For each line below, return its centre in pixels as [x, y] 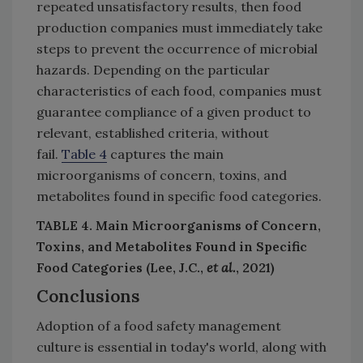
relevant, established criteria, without [153, 133]
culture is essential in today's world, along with [181, 347]
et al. [221, 267]
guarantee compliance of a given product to [174, 112]
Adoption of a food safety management [159, 326]
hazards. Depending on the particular [153, 70]
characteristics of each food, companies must [179, 91]
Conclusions [100, 296]
